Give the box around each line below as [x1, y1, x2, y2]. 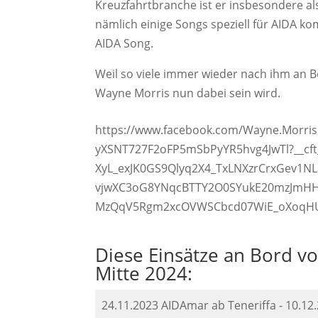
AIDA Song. [95, 35, 154, 52]
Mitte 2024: [95, 261, 193, 287]
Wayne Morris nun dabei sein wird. [95, 85, 281, 102]
